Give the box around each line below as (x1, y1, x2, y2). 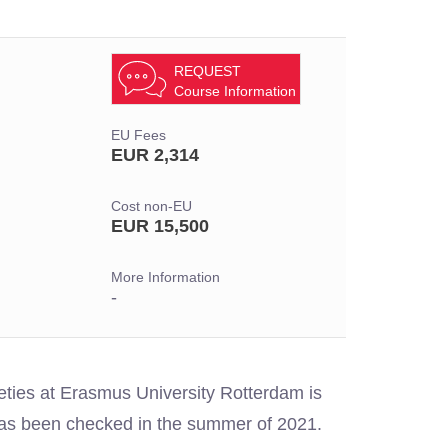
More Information (111, 270, 220, 285)
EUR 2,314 (111, 145, 199, 165)
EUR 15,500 (111, 216, 209, 236)
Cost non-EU (111, 199, 192, 214)
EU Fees (111, 128, 166, 143)
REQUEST (174, 63, 241, 79)
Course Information (174, 83, 296, 99)
